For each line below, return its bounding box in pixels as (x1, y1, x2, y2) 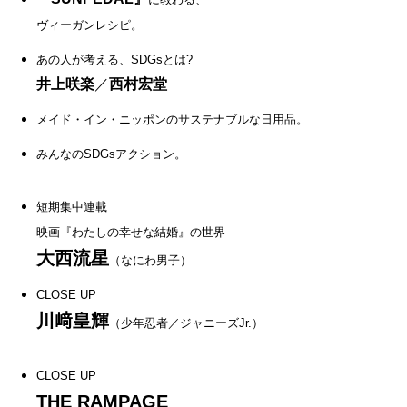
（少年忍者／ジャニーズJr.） (109, 315, 263, 330)
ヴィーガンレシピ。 (36, 17, 143, 32)
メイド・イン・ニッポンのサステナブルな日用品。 (36, 112, 308, 126)
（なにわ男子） (109, 253, 192, 267)
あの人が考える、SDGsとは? (36, 52, 193, 66)
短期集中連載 (36, 199, 107, 213)
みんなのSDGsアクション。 (36, 146, 186, 161)
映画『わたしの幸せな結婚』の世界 (36, 224, 225, 239)
